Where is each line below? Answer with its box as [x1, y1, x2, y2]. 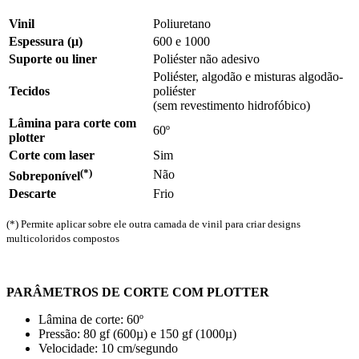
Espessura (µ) [9, 34, 83, 49]
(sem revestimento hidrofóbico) [153, 99, 310, 113]
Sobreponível [9, 169, 80, 184]
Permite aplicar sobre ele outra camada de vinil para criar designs [18, 218, 301, 231]
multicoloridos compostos [6, 232, 119, 245]
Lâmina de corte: [38, 313, 127, 327]
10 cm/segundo [101, 341, 178, 356]
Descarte [9, 187, 56, 201]
